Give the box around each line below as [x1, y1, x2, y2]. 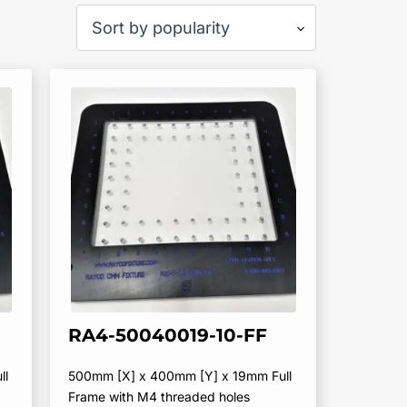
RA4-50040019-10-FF [68, 323, 268, 346]
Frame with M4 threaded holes [68, 388, 251, 404]
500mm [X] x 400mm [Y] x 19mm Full [68, 367, 293, 383]
